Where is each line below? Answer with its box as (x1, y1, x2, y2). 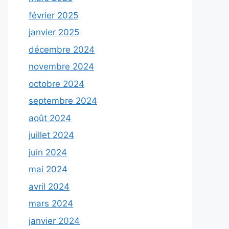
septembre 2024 (29, 96, 97, 106)
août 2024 (29, 112, 71, 123)
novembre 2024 (29, 61, 94, 72)
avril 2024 (29, 181, 70, 192)
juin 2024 (29, 147, 67, 157)
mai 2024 (29, 164, 67, 174)
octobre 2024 (29, 78, 84, 89)
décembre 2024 (29, 44, 95, 55)
